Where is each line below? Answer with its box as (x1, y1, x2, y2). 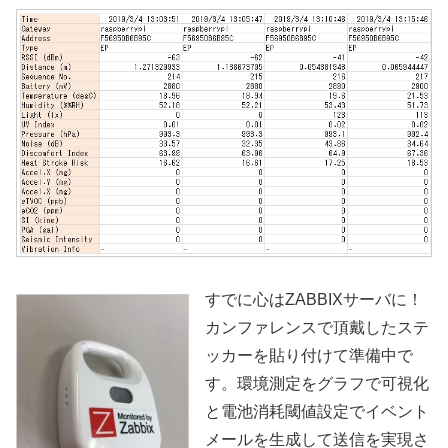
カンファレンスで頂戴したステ (205, 319, 429, 337)
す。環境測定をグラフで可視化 (205, 375, 429, 393)
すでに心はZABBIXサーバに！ (205, 291, 423, 309)
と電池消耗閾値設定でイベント (205, 403, 429, 421)
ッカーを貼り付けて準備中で (205, 347, 413, 365)
